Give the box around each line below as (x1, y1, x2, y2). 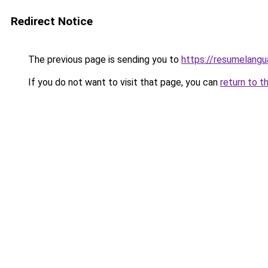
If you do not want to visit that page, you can (26, 77, 220, 88)
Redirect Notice (11, 14, 93, 28)
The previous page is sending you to (26, 54, 181, 65)
